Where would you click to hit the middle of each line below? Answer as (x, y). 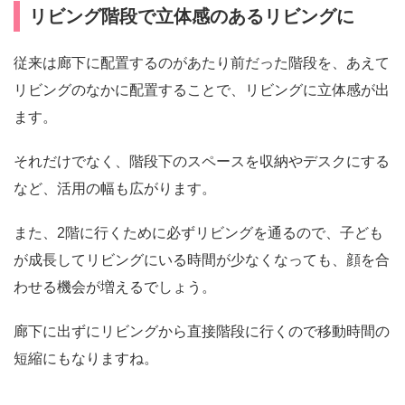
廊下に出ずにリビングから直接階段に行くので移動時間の (202, 332)
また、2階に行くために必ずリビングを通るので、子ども (198, 233)
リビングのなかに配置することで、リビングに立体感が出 (202, 89)
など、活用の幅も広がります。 (115, 188)
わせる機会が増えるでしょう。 (115, 287)
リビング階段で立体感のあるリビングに (192, 16)
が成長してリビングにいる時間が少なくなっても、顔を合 (202, 260)
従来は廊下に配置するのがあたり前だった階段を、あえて (202, 62)
